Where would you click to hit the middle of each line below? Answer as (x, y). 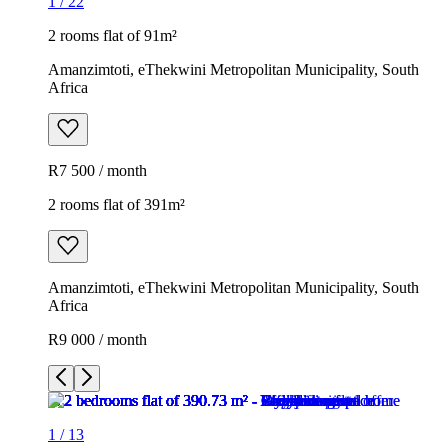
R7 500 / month (97, 170)
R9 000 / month (97, 339)
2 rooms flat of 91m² (112, 35)
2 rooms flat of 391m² (116, 204)
